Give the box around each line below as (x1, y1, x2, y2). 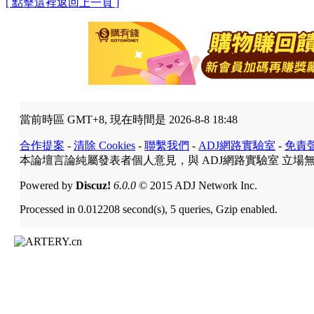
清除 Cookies (74, 139, 135, 151)
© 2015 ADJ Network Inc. (136, 179, 257, 191)
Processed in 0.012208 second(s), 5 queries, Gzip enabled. (20, 203, 278, 215)
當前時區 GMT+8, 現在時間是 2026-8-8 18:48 (20, 113, 238, 125)
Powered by (20, 179, 76, 191)
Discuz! (76, 179, 111, 191)
